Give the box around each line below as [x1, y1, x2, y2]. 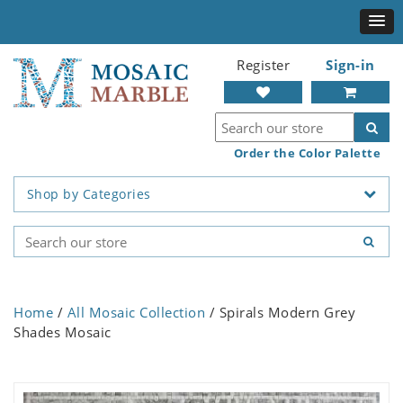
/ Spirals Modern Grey [205, 303, 355, 322]
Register [237, 56, 290, 74]
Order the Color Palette [233, 145, 381, 161]
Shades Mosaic [13, 323, 112, 342]
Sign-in [326, 56, 375, 74]
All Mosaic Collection [67, 303, 205, 322]
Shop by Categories [26, 185, 151, 203]
